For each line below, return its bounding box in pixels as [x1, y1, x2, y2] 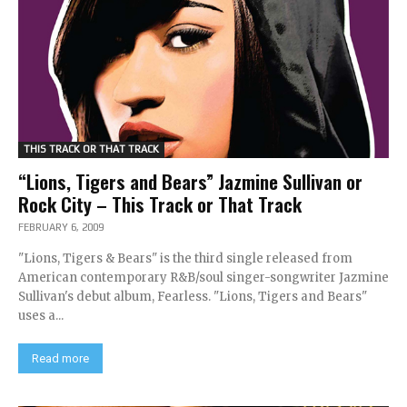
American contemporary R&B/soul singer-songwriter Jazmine [18, 270, 389, 285]
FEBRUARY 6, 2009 [18, 222, 104, 233]
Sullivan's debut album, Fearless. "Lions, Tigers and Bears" [18, 289, 367, 304]
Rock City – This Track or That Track [18, 190, 302, 218]
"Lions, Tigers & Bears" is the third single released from [18, 251, 352, 266]
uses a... [18, 308, 64, 323]
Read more [32, 352, 89, 365]
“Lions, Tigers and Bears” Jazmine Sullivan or [18, 167, 362, 195]
